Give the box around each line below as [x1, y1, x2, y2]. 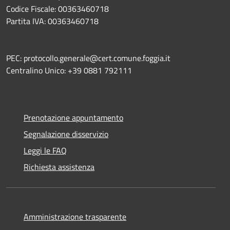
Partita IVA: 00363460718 [6, 14, 99, 27]
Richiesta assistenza [24, 160, 94, 173]
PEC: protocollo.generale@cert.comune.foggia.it [6, 51, 172, 64]
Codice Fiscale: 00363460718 [6, 2, 109, 15]
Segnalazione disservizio [24, 127, 108, 140]
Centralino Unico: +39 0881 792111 [6, 64, 132, 76]
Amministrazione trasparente [24, 210, 126, 223]
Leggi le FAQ [24, 144, 67, 157]
